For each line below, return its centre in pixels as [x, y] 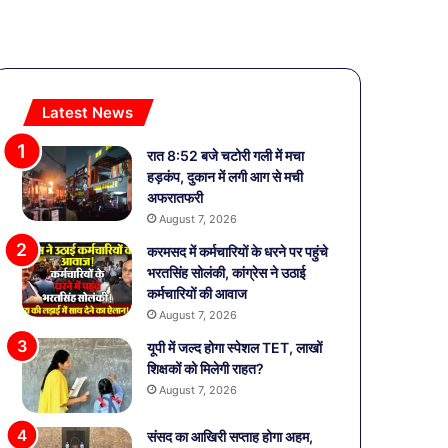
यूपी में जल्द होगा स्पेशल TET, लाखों [235, 347]
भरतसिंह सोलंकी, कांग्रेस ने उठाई [227, 272]
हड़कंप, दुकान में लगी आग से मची [225, 176]
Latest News [88, 112]
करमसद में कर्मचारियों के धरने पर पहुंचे [238, 251]
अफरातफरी [175, 197]
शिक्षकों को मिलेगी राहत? [206, 368]
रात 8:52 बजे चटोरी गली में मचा [226, 155]
